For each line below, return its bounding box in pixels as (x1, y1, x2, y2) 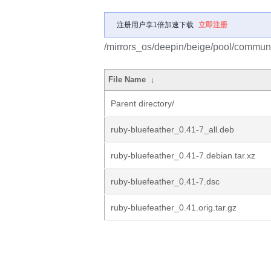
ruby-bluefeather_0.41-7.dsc (111, 177, 220, 186)
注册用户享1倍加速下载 (117, 21, 194, 29)
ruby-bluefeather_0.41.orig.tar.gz (111, 203, 237, 212)
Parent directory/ (111, 99, 174, 108)
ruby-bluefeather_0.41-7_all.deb (111, 125, 234, 134)
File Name (108, 75, 146, 84)
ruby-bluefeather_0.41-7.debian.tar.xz (111, 151, 255, 160)
